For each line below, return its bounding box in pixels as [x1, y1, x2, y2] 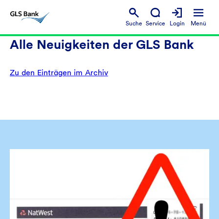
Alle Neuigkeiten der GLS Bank [10, 37, 194, 52]
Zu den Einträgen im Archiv [10, 68, 108, 77]
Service [146, 20, 165, 27]
